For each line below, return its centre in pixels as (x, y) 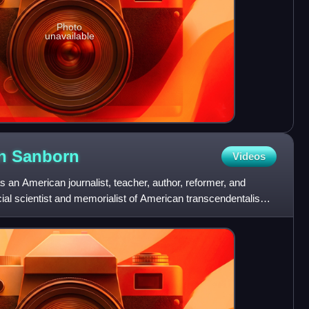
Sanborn (46, 156)
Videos (249, 157)
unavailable (69, 36)
